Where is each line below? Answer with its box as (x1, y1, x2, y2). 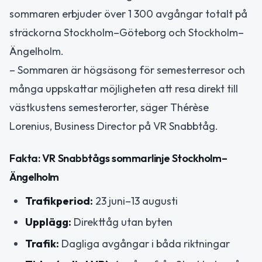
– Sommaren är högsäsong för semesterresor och (9, 63, 245, 77)
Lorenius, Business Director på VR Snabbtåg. (9, 119, 218, 133)
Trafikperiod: (25, 194, 93, 208)
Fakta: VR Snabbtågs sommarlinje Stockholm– (9, 151, 227, 165)
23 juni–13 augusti (93, 194, 178, 208)
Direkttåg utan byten (71, 215, 173, 229)
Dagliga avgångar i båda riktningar (59, 236, 230, 250)
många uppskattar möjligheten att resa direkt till (9, 82, 238, 95)
